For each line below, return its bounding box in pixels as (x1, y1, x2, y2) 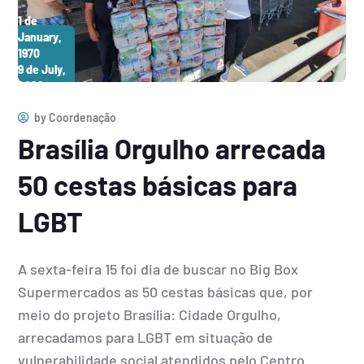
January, (18, 29, 63, 44)
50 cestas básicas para (18, 167, 298, 201)
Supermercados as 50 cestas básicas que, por (18, 282, 314, 301)
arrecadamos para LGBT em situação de (18, 327, 274, 346)
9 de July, (18, 62, 67, 76)
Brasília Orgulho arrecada (18, 131, 327, 165)
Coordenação (49, 110, 117, 124)
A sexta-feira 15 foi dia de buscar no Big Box (18, 259, 299, 278)
